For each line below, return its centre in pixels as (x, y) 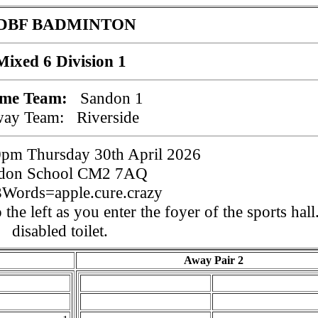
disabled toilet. (60, 231)
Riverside (108, 117)
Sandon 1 (111, 98)
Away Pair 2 (214, 260)
